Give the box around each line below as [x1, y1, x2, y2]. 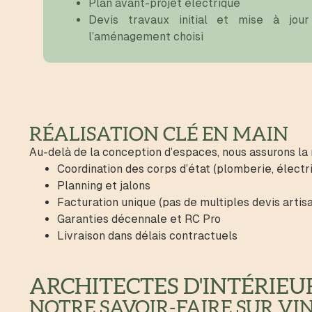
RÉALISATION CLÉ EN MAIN [29, 125, 288, 144]
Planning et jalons [57, 179, 150, 192]
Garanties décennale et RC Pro [57, 212, 221, 226]
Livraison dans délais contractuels [57, 229, 237, 242]
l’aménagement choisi [88, 30, 203, 43]
